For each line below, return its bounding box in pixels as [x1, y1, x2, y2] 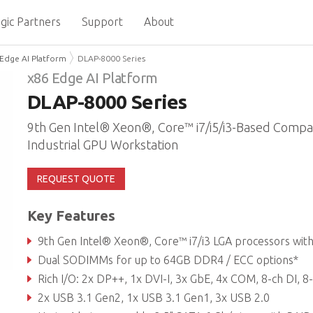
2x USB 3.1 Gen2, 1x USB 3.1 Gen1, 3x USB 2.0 [37, 291, 270, 304]
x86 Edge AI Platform [27, 70, 158, 86]
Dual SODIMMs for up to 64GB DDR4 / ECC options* [37, 254, 298, 266]
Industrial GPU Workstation [27, 138, 178, 152]
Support [81, 15, 123, 28]
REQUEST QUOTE [36, 173, 115, 184]
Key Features [27, 208, 115, 224]
